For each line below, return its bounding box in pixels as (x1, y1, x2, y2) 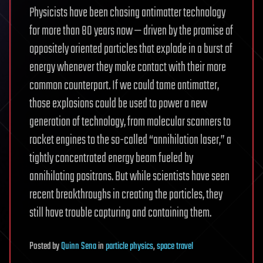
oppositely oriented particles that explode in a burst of (29, 39, 232, 60)
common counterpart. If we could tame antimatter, (29, 76, 219, 96)
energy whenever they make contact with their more (29, 58, 226, 78)
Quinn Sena (61, 239, 96, 255)
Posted (29, 239, 52, 255)
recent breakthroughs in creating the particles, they (29, 185, 222, 205)
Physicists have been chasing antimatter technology (29, 3, 225, 23)
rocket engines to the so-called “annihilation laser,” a (29, 130, 231, 151)
